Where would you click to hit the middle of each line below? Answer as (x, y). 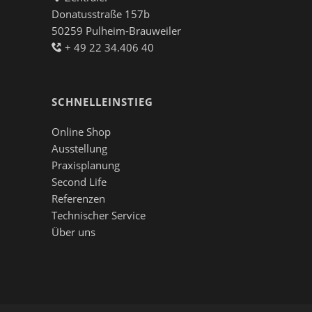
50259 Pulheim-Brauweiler (116, 30)
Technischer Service (99, 215)
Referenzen (78, 198)
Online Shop (81, 131)
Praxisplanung (86, 165)
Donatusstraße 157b (101, 14)
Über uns (73, 232)
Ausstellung (79, 148)
